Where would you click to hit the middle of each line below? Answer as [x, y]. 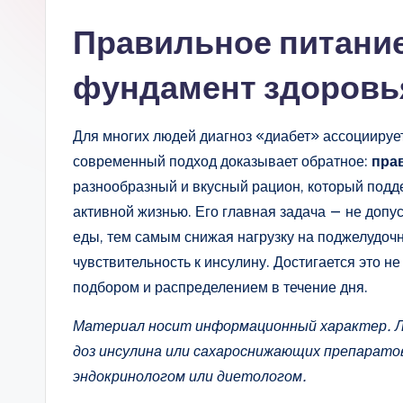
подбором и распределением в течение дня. [220, 287]
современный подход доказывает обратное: [222, 161]
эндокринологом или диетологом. [190, 376]
